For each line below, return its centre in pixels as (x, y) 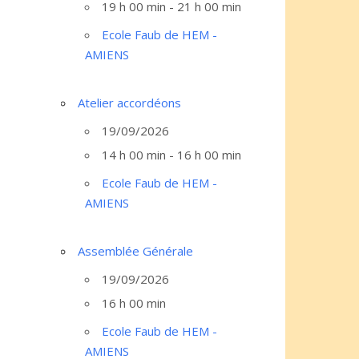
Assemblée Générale (135, 251)
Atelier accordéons (129, 103)
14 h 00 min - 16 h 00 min (171, 155)
